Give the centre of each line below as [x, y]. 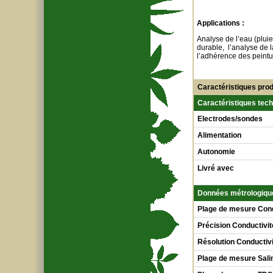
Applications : [221, 23]
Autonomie [216, 152]
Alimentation [219, 135]
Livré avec [216, 168]
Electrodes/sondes [230, 119]
